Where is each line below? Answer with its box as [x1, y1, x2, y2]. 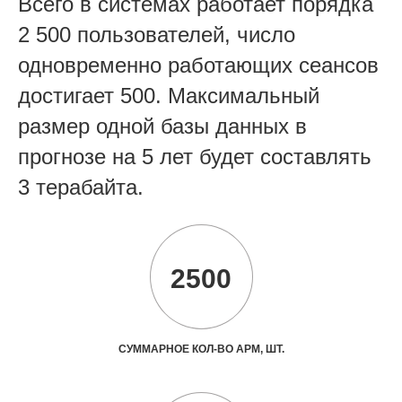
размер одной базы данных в [18, 114, 307, 138]
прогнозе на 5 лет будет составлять [18, 144, 371, 169]
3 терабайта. [18, 175, 144, 199]
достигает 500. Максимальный [18, 83, 319, 108]
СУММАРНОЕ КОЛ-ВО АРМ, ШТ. [118, 343, 284, 355]
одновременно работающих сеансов [18, 53, 379, 77]
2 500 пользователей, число [18, 22, 295, 47]
